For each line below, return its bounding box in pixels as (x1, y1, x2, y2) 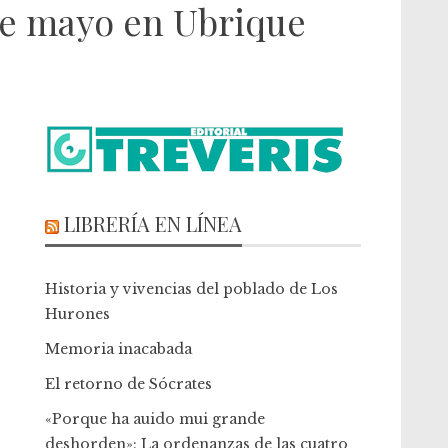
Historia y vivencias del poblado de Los (45, 280, 339, 298)
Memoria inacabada (45, 340, 193, 358)
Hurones (45, 305, 111, 323)
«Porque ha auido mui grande (45, 410, 266, 428)
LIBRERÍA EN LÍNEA (64, 210, 243, 237)
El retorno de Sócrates (45, 375, 213, 393)
